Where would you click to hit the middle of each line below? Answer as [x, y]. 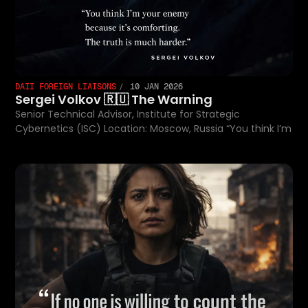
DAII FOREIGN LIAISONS [66, 86]
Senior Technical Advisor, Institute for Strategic [128, 114]
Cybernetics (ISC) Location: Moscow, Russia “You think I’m [259, 128]
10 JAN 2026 [154, 86]
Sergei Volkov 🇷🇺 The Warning [114, 99]
